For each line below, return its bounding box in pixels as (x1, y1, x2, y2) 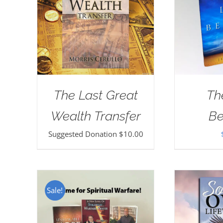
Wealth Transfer (50, 108, 141, 123)
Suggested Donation (48, 128, 119, 139)
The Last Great (53, 87, 138, 103)
